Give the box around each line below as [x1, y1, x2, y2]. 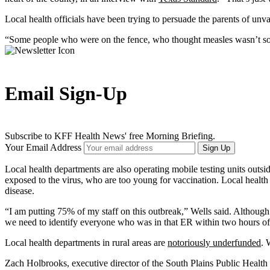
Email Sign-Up [5, 83, 127, 105]
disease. [5, 185, 34, 196]
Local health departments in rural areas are [5, 237, 168, 248]
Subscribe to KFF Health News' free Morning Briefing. [5, 130, 215, 141]
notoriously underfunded [168, 237, 261, 248]
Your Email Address [5, 142, 84, 152]
